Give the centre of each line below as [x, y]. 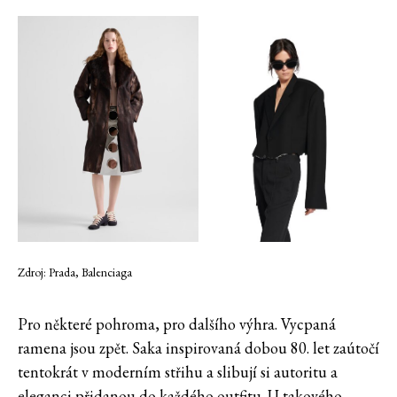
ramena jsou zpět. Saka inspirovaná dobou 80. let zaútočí [198, 348]
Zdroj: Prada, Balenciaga [75, 272]
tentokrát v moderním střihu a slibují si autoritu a [178, 372]
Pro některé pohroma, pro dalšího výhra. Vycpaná [177, 324]
